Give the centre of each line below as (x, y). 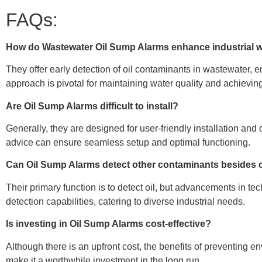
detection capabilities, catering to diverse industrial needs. (125, 201)
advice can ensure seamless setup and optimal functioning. (128, 142)
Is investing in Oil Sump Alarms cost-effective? (110, 224)
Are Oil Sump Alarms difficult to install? (93, 106)
